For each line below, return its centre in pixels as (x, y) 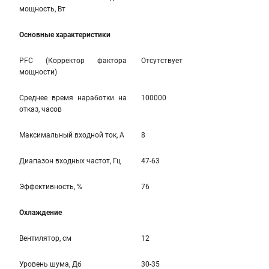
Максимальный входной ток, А (72, 135)
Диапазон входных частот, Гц (70, 161)
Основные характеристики (65, 35)
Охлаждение (41, 213)
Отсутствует (162, 61)
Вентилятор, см (45, 238)
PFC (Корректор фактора (73, 61)
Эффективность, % (51, 187)
